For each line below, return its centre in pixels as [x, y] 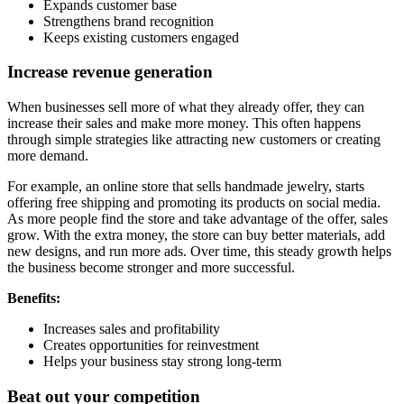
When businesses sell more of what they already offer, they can [186, 107]
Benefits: [34, 298]
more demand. [48, 156]
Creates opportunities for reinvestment [151, 345]
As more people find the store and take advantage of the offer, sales [197, 219]
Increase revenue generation [110, 72]
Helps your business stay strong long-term [162, 361]
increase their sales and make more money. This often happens [184, 123]
